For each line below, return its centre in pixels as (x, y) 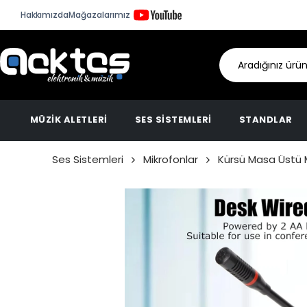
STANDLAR (266, 120)
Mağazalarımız (99, 14)
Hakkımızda (45, 14)
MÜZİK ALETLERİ (69, 120)
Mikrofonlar (171, 159)
